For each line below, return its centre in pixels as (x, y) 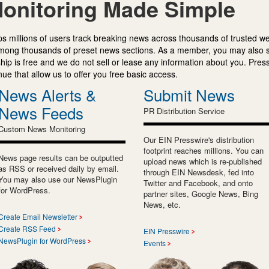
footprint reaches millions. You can (204, 150)
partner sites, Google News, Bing (201, 193)
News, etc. (162, 204)
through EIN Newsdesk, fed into (199, 172)
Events (155, 243)
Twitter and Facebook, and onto (198, 183)
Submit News (189, 94)
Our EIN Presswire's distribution (199, 139)
